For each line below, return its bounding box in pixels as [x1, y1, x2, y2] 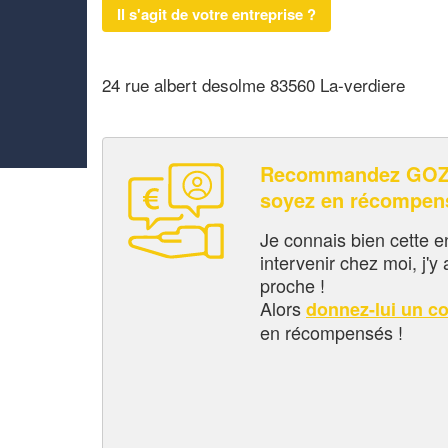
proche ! [260, 271, 325, 298]
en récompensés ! [260, 318, 403, 345]
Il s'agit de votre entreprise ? [117, 2, 316, 25]
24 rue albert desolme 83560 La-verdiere [102, 72, 405, 97]
